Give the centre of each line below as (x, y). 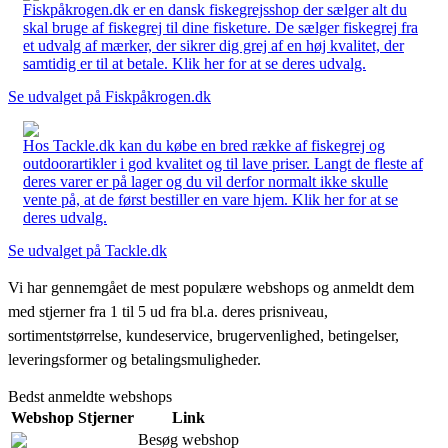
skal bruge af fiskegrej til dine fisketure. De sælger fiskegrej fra (220, 27)
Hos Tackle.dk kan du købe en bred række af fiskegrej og (204, 145)
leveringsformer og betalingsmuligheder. (134, 359)
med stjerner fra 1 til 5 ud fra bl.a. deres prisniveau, (168, 311)
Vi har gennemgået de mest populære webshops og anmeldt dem (211, 287)
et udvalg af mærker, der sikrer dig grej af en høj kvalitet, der (213, 45)
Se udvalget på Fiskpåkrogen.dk (109, 96)
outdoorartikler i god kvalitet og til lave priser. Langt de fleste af (223, 163)
